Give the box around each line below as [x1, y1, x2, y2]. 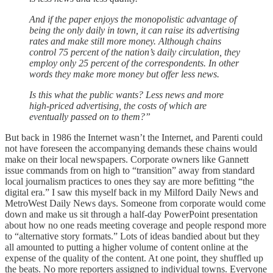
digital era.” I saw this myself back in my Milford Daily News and [5, 186, 258, 197]
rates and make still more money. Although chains [29, 35, 221, 46]
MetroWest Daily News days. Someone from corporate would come [5, 197, 266, 208]
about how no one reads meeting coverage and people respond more [5, 219, 266, 230]
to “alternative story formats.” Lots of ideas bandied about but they [5, 230, 260, 241]
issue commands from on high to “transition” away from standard [5, 165, 255, 175]
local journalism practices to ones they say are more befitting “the [5, 175, 254, 186]
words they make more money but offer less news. [29, 68, 219, 79]
